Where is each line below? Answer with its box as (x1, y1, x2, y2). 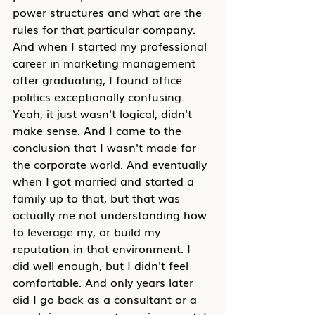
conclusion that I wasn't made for (13, 139, 200, 155)
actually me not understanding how (13, 206, 210, 223)
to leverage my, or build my (13, 223, 164, 240)
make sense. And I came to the (13, 122, 185, 139)
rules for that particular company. (13, 20, 199, 37)
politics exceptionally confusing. (13, 88, 188, 105)
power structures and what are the (13, 4, 205, 20)
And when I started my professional (13, 37, 210, 54)
